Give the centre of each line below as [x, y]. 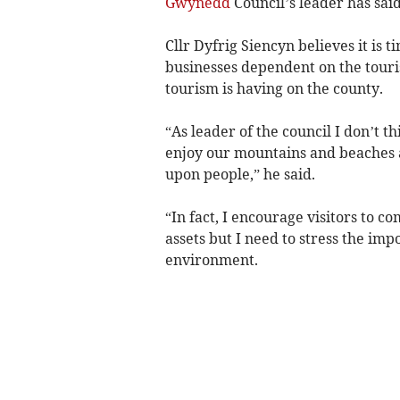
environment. [211, 260]
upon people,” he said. [240, 175]
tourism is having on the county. [274, 89]
